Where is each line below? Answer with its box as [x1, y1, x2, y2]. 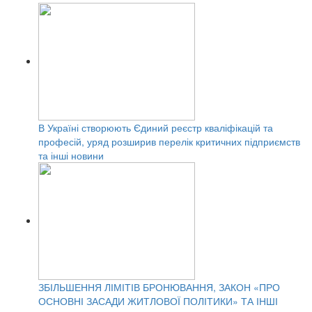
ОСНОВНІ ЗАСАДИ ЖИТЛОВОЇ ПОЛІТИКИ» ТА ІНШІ [38, 294, 278, 309]
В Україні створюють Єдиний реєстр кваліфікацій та [38, 120, 273, 135]
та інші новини [38, 148, 104, 163]
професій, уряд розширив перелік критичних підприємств [38, 134, 300, 149]
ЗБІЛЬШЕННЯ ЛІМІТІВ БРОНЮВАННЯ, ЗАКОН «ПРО [38, 280, 280, 295]
